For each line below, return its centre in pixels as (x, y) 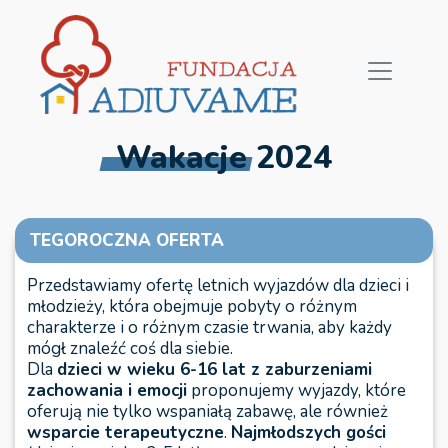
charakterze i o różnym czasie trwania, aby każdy (209, 327)
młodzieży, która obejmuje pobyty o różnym (192, 306)
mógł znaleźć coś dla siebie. (130, 348)
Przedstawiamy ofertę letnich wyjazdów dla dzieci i (218, 285)
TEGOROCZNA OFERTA (127, 240)
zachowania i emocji (107, 390)
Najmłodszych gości (308, 432)
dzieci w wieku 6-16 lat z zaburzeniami (214, 369)
